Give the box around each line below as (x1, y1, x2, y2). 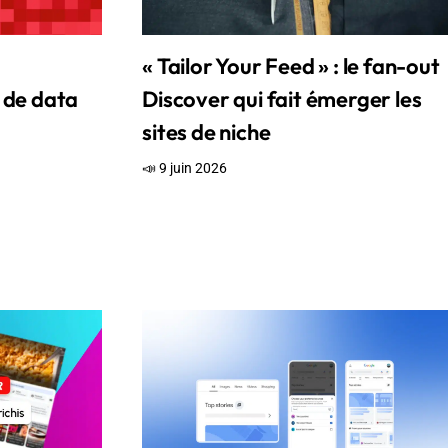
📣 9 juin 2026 (142, 160, 228, 177)
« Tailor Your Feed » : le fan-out (142, 52, 440, 81)
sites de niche (142, 118, 271, 147)
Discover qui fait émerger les (142, 85, 422, 114)
